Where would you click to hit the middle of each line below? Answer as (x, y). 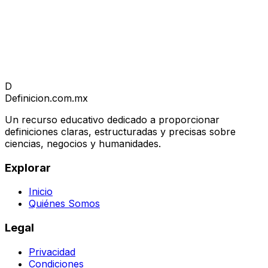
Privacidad (52, 252)
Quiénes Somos (64, 204)
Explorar (28, 167)
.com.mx (69, 98)
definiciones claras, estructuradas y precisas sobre (120, 131)
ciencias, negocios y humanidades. (83, 143)
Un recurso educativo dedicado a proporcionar (112, 119)
